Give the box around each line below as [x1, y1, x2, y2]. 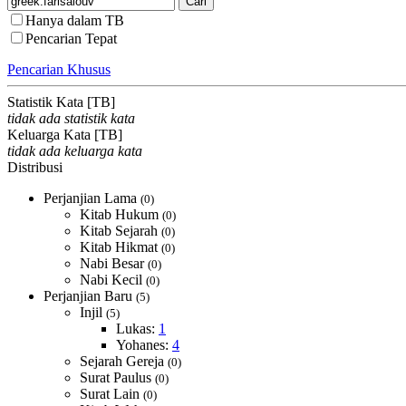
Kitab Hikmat [80, 239, 161, 255]
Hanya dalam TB [25, 13, 124, 28]
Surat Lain [80, 386, 143, 401]
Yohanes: [116, 337, 172, 353]
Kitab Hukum [80, 207, 162, 222]
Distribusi [7, 159, 63, 175]
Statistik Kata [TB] [7, 94, 115, 110]
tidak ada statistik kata [7, 111, 135, 126]
